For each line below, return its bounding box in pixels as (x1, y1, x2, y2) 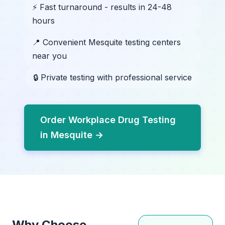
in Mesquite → (40, 130, 103, 140)
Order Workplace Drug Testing (40, 115, 176, 125)
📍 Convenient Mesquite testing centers (32, 37, 181, 47)
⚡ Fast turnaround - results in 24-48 (32, 2, 172, 12)
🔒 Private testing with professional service (33, 72, 192, 82)
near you (32, 51, 67, 61)
